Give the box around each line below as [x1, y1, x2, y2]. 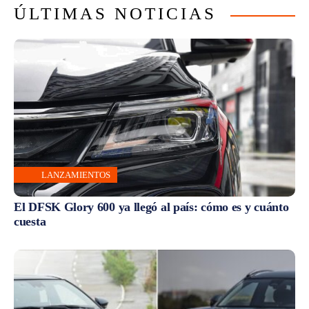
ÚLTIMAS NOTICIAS [14, 4, 217, 23]
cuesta [14, 214, 46, 228]
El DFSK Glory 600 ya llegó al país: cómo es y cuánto [14, 199, 289, 214]
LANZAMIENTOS [41, 169, 110, 180]
